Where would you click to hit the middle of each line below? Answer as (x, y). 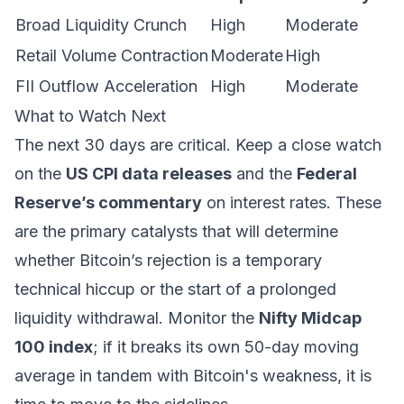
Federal (327, 174)
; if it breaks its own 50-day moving (226, 347)
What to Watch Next (90, 116)
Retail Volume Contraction (112, 55)
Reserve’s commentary (108, 202)
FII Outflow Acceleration (106, 86)
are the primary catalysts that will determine (176, 231)
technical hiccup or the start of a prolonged (175, 289)
